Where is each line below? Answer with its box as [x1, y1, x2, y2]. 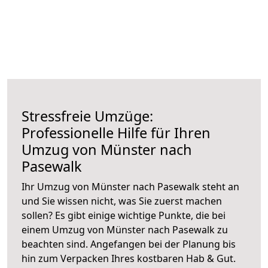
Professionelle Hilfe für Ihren [22, 123, 211, 142]
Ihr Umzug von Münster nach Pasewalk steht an [22, 179, 239, 193]
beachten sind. [22, 237, 90, 251]
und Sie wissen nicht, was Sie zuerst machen [22, 194, 222, 208]
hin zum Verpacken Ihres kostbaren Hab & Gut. [22, 251, 236, 265]
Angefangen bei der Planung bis [90, 237, 236, 251]
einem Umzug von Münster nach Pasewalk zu [22, 223, 228, 236]
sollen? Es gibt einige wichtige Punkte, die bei [22, 208, 226, 222]
